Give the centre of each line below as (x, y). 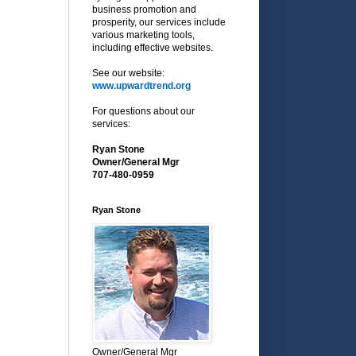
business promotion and (144, 9)
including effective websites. (153, 47)
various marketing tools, (143, 35)
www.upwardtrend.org (141, 85)
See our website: (128, 73)
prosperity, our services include (159, 22)
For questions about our (143, 111)
